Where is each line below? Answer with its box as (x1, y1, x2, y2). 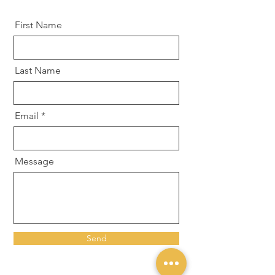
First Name (15, 18, 62, 31)
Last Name (15, 64, 61, 76)
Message (15, 155, 54, 167)
